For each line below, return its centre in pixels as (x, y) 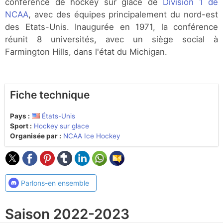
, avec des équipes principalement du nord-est (123, 14)
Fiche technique (50, 95)
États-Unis (58, 116)
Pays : (20, 116)
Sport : (21, 126)
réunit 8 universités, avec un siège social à (111, 39)
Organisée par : (36, 136)
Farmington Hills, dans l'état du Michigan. (86, 52)
